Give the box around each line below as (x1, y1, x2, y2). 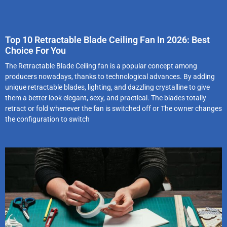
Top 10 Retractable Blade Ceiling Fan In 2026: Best (5, 34, 210, 46)
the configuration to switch (5, 115, 90, 124)
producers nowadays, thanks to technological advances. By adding (5, 72, 215, 81)
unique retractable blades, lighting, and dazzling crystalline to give (5, 83, 210, 92)
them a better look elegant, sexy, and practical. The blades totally (5, 94, 206, 102)
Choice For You (5, 45, 66, 56)
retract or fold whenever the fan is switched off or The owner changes (5, 104, 222, 113)
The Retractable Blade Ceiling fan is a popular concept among (5, 62, 197, 70)
